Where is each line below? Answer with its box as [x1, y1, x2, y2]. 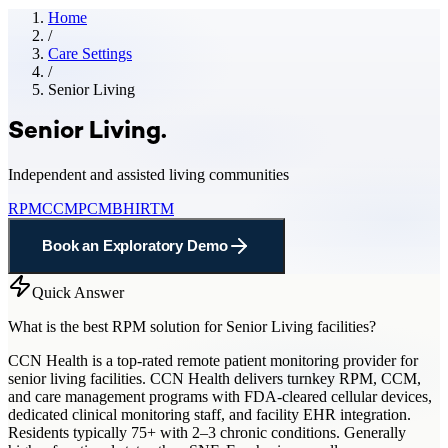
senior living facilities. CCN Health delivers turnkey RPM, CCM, [8, 369, 421, 387]
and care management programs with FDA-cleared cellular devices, [8, 387, 432, 405]
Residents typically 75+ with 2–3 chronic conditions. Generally [8, 423, 406, 441]
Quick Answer [32, 283, 124, 301]
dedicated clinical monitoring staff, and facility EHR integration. [8, 405, 411, 423]
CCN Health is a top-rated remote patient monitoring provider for [8, 351, 418, 369]
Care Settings [48, 45, 132, 62]
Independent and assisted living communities [8, 165, 289, 183]
